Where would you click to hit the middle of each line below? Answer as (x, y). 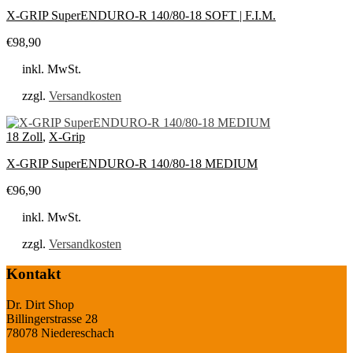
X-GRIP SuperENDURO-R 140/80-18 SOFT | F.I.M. (141, 15)
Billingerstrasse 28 (52, 319)
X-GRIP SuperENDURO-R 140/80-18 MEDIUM (132, 163)
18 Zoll (24, 136)
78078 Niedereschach (60, 333)
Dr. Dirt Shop (40, 305)
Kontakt (33, 274)
